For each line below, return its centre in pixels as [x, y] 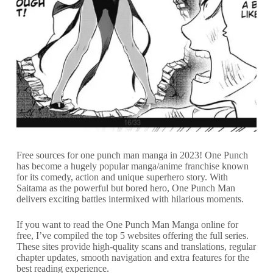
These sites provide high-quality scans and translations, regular [136, 246]
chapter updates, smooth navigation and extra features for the [133, 257]
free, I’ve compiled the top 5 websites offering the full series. [132, 235]
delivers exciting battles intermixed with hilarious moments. [130, 199]
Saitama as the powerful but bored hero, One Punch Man [126, 188]
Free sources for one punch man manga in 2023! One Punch [132, 155]
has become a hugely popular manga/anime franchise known [132, 166]
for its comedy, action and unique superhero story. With [122, 177]
